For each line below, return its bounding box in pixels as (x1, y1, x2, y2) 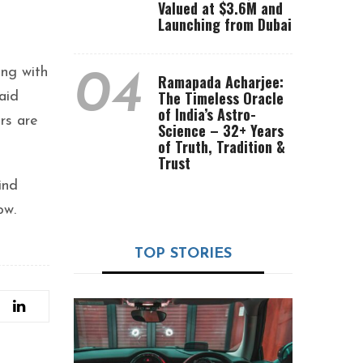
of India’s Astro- (158, 104, 256, 125)
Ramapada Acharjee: (158, 71, 284, 92)
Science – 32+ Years (158, 120, 284, 141)
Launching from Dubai (158, 14, 292, 35)
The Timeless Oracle (158, 88, 284, 109)
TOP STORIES (135, 246, 232, 262)
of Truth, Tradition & (158, 136, 285, 157)
